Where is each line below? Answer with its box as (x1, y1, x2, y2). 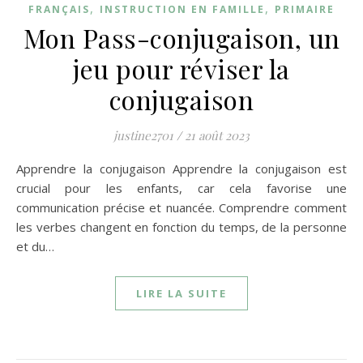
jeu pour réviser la (73, 51, 290, 86)
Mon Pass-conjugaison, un (23, 20, 340, 55)
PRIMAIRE (275, 2, 335, 16)
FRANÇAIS (28, 2, 90, 16)
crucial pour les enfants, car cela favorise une (16, 180, 347, 196)
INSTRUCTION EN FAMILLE (100, 2, 265, 16)
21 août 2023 (185, 127, 250, 143)
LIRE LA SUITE (136, 286, 227, 301)
